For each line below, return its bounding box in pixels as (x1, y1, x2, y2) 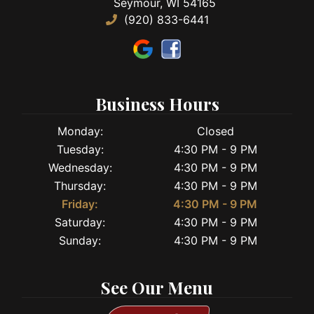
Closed (196, 123, 234, 138)
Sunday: (59, 233, 101, 247)
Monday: (57, 123, 103, 138)
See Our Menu (101, 275, 213, 299)
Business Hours (95, 93, 219, 116)
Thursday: (54, 178, 106, 193)
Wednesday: (48, 160, 112, 175)
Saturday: (55, 214, 105, 229)
